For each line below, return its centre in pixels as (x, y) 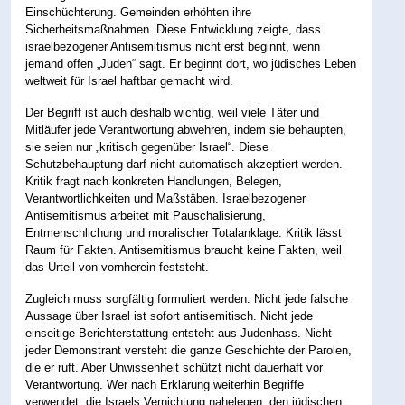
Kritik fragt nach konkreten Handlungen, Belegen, (154, 182)
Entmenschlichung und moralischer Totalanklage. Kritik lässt (184, 233)
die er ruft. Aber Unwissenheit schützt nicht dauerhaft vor (174, 368)
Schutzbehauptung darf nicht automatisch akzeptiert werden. (184, 165)
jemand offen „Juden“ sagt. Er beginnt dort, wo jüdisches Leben (191, 64)
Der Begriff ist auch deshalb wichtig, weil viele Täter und (173, 113)
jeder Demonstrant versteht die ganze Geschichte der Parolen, (189, 351)
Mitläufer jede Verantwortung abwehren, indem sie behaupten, (186, 130)
